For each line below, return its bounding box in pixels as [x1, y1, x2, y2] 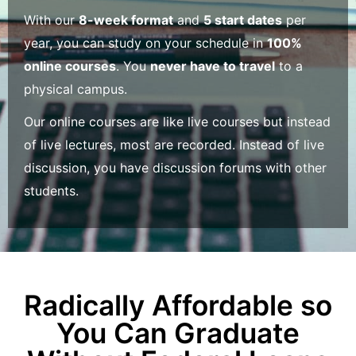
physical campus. [24, 81, 127, 98]
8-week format [79, 12, 173, 29]
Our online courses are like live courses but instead [24, 114, 331, 130]
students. [24, 183, 79, 199]
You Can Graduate [56, 316, 300, 351]
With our [24, 12, 79, 29]
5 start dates [203, 12, 282, 29]
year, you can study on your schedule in [24, 35, 267, 52]
